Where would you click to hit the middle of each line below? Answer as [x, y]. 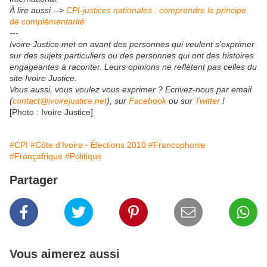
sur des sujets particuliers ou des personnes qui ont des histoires [132, 56]
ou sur [182, 101]
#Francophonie [177, 145]
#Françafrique [36, 156]
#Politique [83, 156]
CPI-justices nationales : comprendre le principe [156, 10]
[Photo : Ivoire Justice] [51, 112]
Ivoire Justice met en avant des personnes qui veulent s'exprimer [132, 44]
